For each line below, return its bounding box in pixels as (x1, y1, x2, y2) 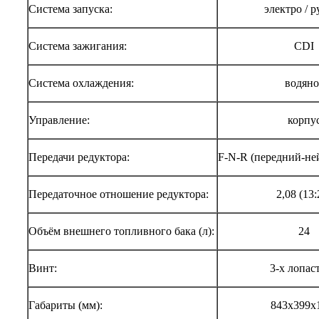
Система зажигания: (28, 40, 127, 53)
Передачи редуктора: (28, 151, 130, 164)
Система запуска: (28, 3, 113, 16)
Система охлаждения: (28, 77, 134, 90)
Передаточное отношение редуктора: (28, 188, 209, 201)
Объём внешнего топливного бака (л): (28, 225, 214, 238)
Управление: (28, 114, 90, 127)
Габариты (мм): (28, 299, 103, 312)
